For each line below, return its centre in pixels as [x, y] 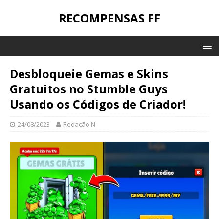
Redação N [79, 124]
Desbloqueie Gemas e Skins [89, 74]
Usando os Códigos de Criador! [98, 104]
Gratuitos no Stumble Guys [89, 89]
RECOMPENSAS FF [109, 18]
